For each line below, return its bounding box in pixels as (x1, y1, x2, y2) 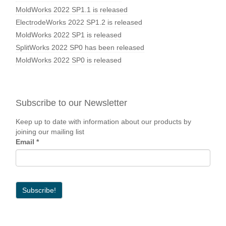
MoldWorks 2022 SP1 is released (16, 30, 122, 39)
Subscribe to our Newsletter (16, 97, 127, 108)
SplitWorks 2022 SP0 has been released (16, 43, 144, 51)
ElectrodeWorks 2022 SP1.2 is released (16, 18, 142, 26)
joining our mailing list (16, 128, 84, 136)
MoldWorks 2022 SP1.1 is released (16, 5, 128, 14)
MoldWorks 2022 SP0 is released (16, 55, 122, 64)
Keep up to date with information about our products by (16, 118, 191, 126)
